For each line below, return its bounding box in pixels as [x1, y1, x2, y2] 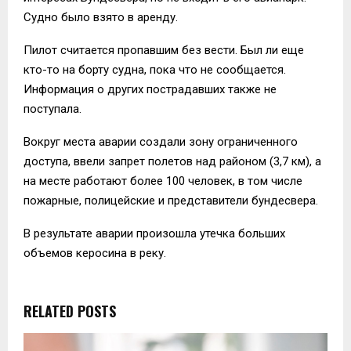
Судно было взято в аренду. [24, 9, 178, 24]
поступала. [24, 101, 81, 116]
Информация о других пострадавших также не [24, 81, 277, 96]
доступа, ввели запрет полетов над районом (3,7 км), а [24, 154, 321, 168]
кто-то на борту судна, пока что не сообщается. [24, 62, 286, 77]
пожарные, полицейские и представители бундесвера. [24, 193, 318, 208]
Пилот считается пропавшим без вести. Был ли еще [24, 42, 304, 57]
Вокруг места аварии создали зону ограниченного [24, 134, 298, 149]
